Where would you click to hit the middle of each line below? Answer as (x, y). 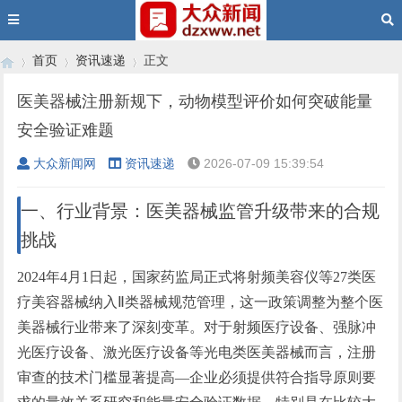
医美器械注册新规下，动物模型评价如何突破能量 (195, 101)
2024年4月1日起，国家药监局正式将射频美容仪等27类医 (197, 277)
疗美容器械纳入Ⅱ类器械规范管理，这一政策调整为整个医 (201, 302)
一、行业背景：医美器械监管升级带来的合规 (201, 211)
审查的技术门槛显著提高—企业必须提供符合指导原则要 (197, 377)
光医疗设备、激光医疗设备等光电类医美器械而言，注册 (197, 352)
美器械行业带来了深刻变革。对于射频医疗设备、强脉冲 (197, 327)
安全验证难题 (66, 130)
